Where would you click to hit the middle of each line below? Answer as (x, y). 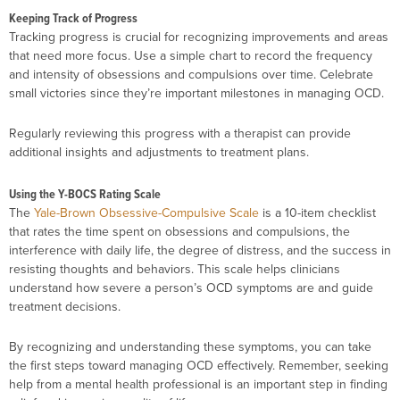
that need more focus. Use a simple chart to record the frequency (191, 55)
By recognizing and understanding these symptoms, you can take (190, 346)
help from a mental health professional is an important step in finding (198, 384)
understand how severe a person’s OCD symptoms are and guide (191, 287)
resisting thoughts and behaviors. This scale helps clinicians (175, 268)
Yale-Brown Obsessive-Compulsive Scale (146, 212)
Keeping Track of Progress (73, 18)
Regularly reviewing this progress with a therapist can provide (180, 133)
